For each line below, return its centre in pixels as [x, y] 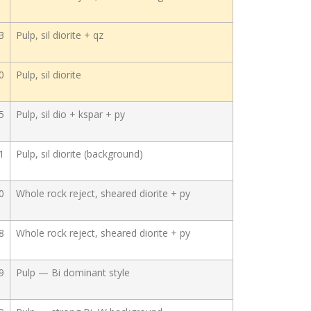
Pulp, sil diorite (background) [79, 154]
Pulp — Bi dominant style [73, 272]
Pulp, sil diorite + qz [60, 35]
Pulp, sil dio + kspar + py [70, 114]
